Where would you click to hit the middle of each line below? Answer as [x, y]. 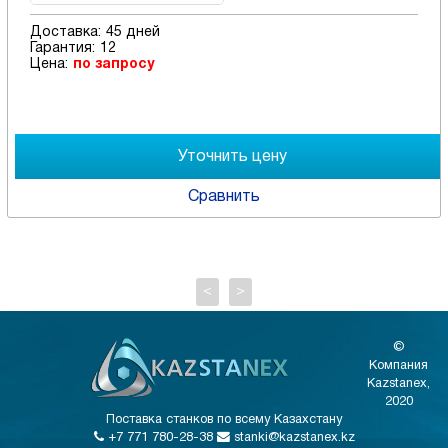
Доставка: [65, 33]
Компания [398, 365]
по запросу [113, 65]
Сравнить [224, 197]
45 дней [132, 33]
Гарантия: [62, 49]
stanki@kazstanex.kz [292, 437]
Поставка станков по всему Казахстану [224, 419]
